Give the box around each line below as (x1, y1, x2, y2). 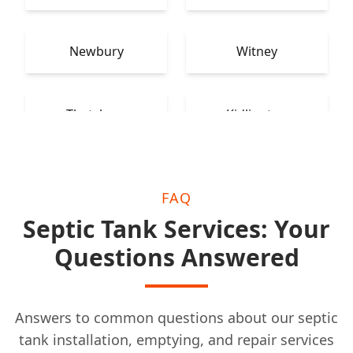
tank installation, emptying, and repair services (19, 330, 334, 349)
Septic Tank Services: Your (23, 213, 330, 245)
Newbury (69, 43, 124, 60)
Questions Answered (54, 241, 299, 273)
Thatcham (66, 106, 126, 123)
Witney (236, 43, 277, 60)
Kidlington (226, 106, 288, 123)
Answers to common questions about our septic (15, 308, 338, 327)
